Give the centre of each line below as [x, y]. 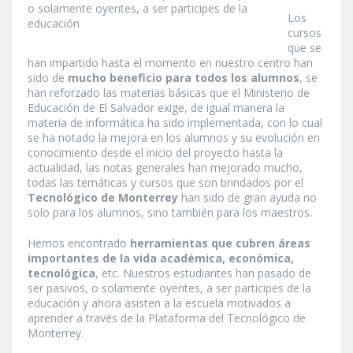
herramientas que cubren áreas [220, 243]
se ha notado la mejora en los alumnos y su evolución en [174, 137]
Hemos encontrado [79, 243]
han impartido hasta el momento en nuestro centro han [170, 62]
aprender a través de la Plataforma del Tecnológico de [167, 318]
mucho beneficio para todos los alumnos [184, 77]
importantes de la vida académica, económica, [161, 258]
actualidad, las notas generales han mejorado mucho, [165, 167]
